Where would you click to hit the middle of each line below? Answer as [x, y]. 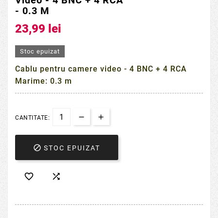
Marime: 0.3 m [44, 81]
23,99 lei [38, 28]
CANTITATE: [32, 118]
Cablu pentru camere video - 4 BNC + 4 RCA [101, 69]
